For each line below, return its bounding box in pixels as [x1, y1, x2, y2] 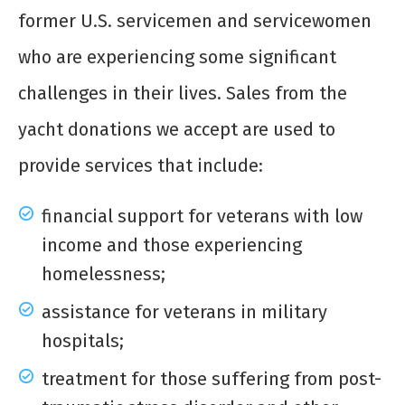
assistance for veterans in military [42, 301, 327, 324]
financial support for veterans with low [42, 205, 363, 228]
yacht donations [18, 118, 152, 141]
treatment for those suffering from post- [42, 368, 381, 391]
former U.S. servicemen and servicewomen [18, 10, 372, 33]
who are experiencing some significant [18, 46, 336, 69]
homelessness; [42, 263, 165, 286]
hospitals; [42, 330, 124, 353]
